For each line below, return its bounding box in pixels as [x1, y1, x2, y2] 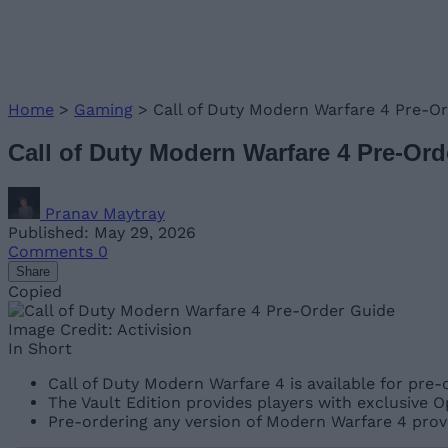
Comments [8, 241, 98, 261]
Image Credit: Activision [8, 319, 192, 339]
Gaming [74, 100, 133, 119]
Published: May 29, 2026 [8, 222, 196, 242]
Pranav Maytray [45, 203, 165, 223]
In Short [8, 338, 72, 358]
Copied [8, 281, 62, 301]
